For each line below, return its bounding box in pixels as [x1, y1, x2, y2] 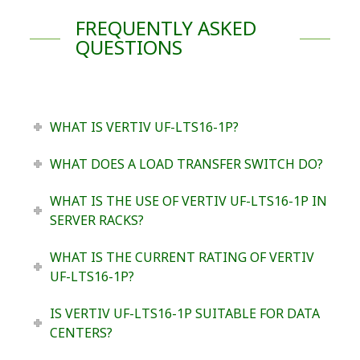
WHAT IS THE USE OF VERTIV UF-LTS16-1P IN [49, 192, 327, 211]
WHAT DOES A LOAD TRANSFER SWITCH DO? [49, 155, 323, 174]
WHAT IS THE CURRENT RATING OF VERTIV [49, 248, 314, 267]
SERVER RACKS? [49, 211, 144, 230]
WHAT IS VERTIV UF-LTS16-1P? [49, 118, 239, 137]
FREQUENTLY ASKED [75, 14, 256, 42]
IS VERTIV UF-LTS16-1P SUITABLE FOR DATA [49, 305, 320, 323]
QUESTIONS [75, 34, 182, 61]
